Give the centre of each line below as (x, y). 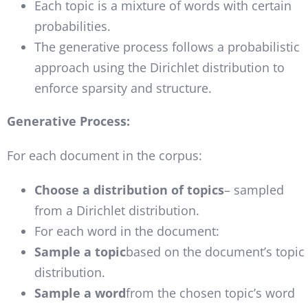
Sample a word (80, 293)
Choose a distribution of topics (129, 189)
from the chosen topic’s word (210, 293)
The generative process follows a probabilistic (167, 46)
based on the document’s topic (215, 251)
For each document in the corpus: (104, 155)
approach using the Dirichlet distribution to (159, 67)
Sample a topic (80, 251)
